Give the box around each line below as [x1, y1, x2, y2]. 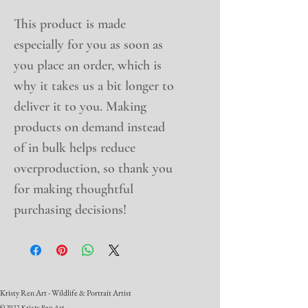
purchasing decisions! [14, 201, 126, 219]
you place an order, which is [14, 57, 162, 74]
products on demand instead [14, 119, 165, 136]
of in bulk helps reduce [14, 140, 135, 157]
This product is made [14, 16, 126, 33]
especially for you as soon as [14, 36, 163, 54]
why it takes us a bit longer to [14, 78, 174, 95]
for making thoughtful [14, 181, 133, 198]
